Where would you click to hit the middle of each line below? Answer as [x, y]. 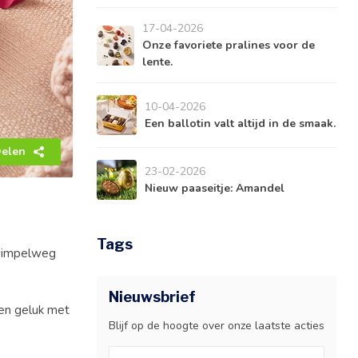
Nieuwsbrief [152, 296]
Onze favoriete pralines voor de [229, 45]
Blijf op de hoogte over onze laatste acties [217, 326]
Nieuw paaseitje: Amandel [215, 188]
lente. [158, 62]
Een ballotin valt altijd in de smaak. [240, 123]
